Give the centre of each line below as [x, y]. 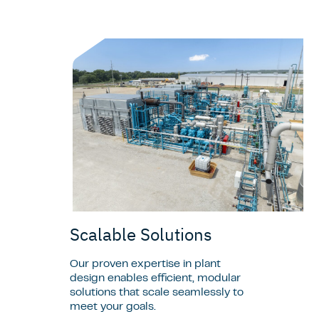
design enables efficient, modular [155, 279]
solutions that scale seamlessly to [157, 293]
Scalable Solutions [141, 235]
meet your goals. [114, 307]
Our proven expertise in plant [145, 265]
